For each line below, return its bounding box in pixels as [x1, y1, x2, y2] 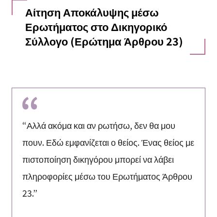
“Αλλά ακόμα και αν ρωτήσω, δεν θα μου [22, 119, 175, 132]
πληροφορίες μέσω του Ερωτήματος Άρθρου [22, 170, 192, 183]
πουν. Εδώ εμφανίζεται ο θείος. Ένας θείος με [22, 136, 194, 149]
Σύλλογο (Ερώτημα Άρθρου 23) [25, 33, 183, 48]
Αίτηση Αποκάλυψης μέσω [25, 4, 159, 19]
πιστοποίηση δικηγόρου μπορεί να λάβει [22, 153, 174, 166]
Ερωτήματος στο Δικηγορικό [25, 18, 167, 34]
